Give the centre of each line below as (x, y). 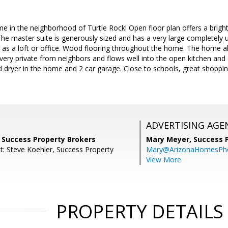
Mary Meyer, (170, 139)
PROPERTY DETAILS (139, 211)
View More (164, 160)
